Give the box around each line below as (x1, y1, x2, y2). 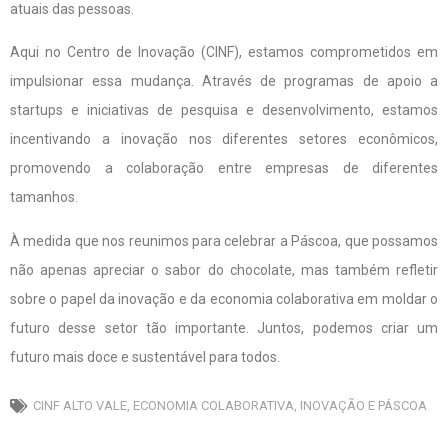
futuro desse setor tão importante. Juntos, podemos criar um (10, 319, 438, 336)
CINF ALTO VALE (33, 398, 127, 414)
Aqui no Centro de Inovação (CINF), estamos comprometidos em (10, 44, 438, 61)
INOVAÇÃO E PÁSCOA (300, 398, 427, 414)
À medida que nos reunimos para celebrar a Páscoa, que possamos (10, 232, 438, 249)
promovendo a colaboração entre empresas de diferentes (10, 160, 438, 177)
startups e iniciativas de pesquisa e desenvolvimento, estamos (10, 102, 438, 119)
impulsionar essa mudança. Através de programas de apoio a (10, 73, 438, 90)
